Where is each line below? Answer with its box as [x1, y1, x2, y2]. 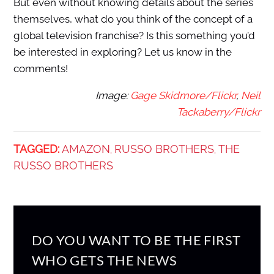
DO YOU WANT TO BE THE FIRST [31, 232, 241, 249]
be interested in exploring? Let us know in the [13, 46, 232, 59]
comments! [13, 62, 68, 75]
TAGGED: [13, 143, 59, 156]
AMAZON [61, 143, 110, 156]
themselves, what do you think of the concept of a [13, 13, 253, 26]
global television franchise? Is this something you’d [13, 29, 255, 42]
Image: [95, 89, 131, 102]
